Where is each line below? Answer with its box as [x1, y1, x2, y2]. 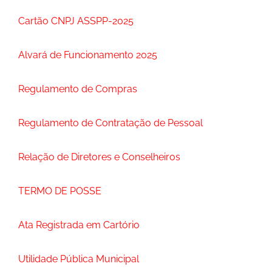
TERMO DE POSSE [18, 185, 101, 197]
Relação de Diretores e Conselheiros [18, 151, 180, 163]
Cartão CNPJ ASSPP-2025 [18, 15, 134, 27]
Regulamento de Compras [18, 83, 137, 95]
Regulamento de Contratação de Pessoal [18, 117, 203, 129]
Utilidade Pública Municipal [18, 253, 139, 265]
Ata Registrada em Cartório [18, 219, 140, 231]
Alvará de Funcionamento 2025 [18, 49, 157, 61]
